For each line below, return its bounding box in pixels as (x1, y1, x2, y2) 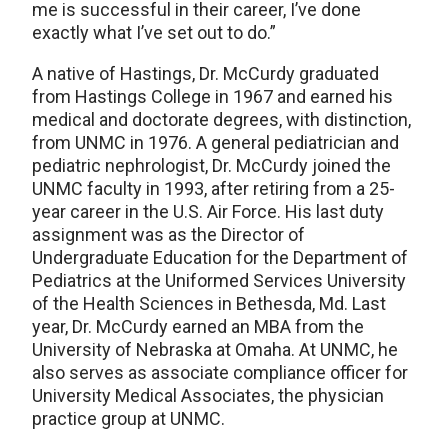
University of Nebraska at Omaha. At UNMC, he (32, 339, 398, 360)
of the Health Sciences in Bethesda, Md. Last (32, 293, 386, 314)
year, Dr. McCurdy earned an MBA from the (32, 316, 364, 337)
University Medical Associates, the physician (32, 385, 384, 406)
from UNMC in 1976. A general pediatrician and (32, 132, 399, 153)
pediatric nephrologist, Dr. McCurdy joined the (32, 155, 391, 176)
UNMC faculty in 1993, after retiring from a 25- (32, 178, 395, 199)
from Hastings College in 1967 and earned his (32, 86, 393, 107)
